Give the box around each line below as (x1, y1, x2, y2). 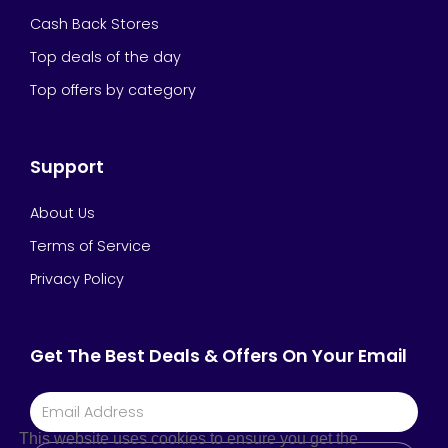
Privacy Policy (30, 269, 124, 289)
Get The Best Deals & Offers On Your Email (30, 344, 407, 368)
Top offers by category (30, 80, 196, 100)
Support (30, 155, 104, 179)
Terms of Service (30, 236, 151, 256)
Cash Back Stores (30, 14, 159, 34)
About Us (30, 203, 95, 223)
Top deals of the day (30, 47, 181, 67)
